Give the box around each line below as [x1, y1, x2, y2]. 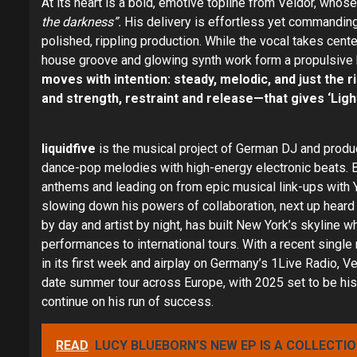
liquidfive [41, 141, 96, 156]
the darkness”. [41, 14, 121, 29]
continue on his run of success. [41, 294, 214, 309]
